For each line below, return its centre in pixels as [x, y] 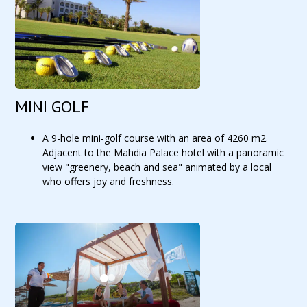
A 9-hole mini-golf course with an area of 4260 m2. [156, 138]
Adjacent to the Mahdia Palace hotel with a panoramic [163, 152]
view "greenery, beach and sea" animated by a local [157, 167]
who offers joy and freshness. [109, 181]
